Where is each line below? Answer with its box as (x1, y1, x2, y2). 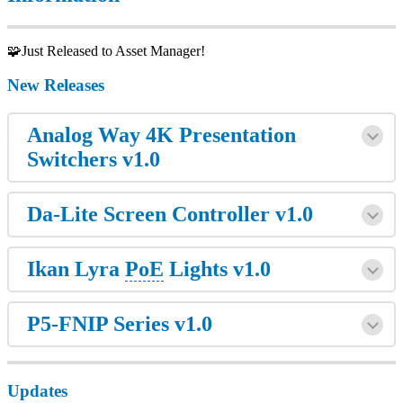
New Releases (7, 76, 104, 95)
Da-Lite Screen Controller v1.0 (27, 202, 313, 227)
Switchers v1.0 (27, 148, 160, 172)
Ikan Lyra (27, 257, 125, 282)
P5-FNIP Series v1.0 (27, 312, 212, 336)
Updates (7, 381, 67, 400)
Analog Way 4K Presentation (27, 123, 296, 148)
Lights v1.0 (164, 257, 271, 282)
